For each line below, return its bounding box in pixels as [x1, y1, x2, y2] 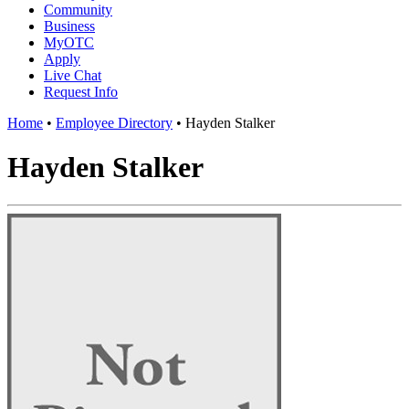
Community [44, 2, 112, 18]
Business [44, 18, 95, 35]
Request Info [44, 84, 118, 100]
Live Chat [44, 68, 101, 84]
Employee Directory [56, 115, 173, 131]
